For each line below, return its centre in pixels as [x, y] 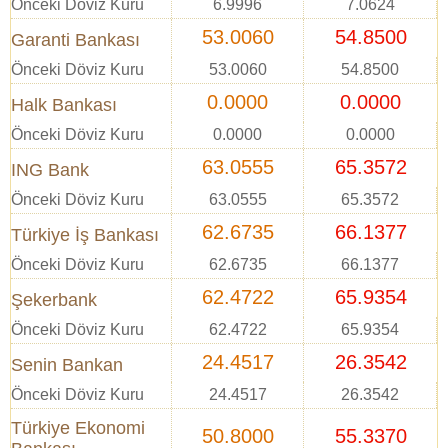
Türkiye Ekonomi [78, 428]
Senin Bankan [67, 365]
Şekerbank [54, 300]
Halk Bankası [64, 105]
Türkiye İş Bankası [85, 235]
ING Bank [50, 170]
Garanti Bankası [75, 40]
